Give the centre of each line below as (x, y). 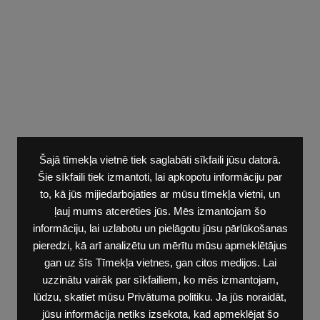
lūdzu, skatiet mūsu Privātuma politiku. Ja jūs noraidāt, (160, 297)
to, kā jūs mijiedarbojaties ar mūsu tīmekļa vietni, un (160, 194)
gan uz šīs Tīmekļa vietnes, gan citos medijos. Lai (160, 263)
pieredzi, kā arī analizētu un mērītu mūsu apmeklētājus (160, 246)
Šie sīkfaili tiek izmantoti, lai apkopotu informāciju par (160, 177)
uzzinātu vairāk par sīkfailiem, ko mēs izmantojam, (160, 280)
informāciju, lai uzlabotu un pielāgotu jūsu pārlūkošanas (160, 229)
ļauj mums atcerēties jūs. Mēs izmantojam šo (160, 211)
